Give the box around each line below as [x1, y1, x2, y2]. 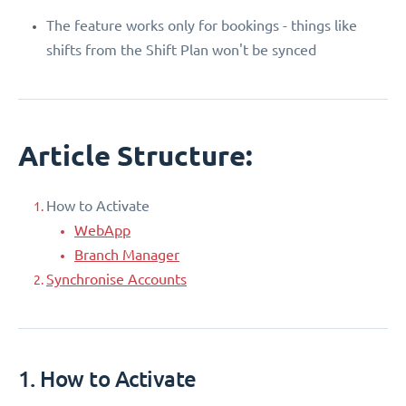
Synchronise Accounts [46, 270, 187, 287]
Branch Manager [74, 246, 179, 263]
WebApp [74, 221, 130, 238]
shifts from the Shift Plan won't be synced [46, 41, 316, 58]
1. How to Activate [18, 364, 197, 391]
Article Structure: [18, 138, 253, 172]
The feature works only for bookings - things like [46, 16, 357, 34]
